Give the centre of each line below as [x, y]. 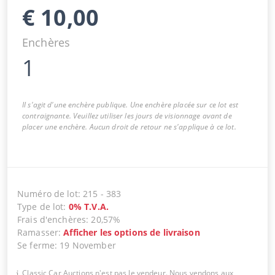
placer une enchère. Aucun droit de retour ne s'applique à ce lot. [129, 126]
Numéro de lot [48, 193]
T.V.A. [96, 206]
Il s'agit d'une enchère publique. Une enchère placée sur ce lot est [130, 104]
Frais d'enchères [52, 219]
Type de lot [41, 206]
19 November [88, 245]
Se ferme [36, 245]
